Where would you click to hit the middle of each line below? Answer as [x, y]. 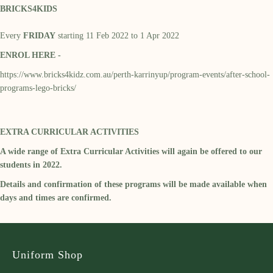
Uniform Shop [48, 254]
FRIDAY [39, 35]
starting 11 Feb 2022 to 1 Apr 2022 [117, 35]
